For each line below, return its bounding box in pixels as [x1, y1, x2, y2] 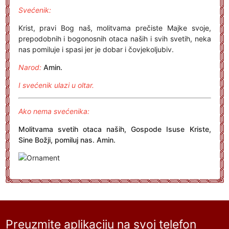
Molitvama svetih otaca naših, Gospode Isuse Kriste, [18, 125, 211, 133]
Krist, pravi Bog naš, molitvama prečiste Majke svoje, [18, 24, 211, 32]
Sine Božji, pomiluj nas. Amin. [18, 135, 116, 144]
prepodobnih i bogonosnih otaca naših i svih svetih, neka [18, 34, 211, 43]
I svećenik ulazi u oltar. [18, 81, 94, 89]
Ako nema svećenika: [18, 107, 89, 116]
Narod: [18, 63, 41, 72]
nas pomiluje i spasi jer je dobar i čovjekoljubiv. [18, 45, 174, 54]
